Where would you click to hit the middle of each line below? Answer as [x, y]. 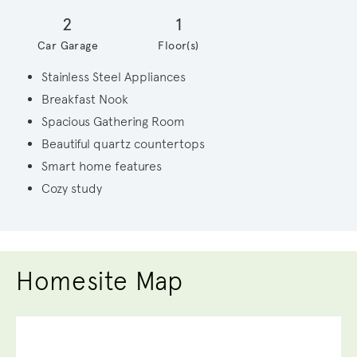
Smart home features [102, 166]
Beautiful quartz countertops [123, 143]
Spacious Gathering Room [113, 121]
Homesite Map [100, 281]
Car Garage [68, 45]
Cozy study [72, 188]
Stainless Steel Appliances [114, 76]
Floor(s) [178, 45]
